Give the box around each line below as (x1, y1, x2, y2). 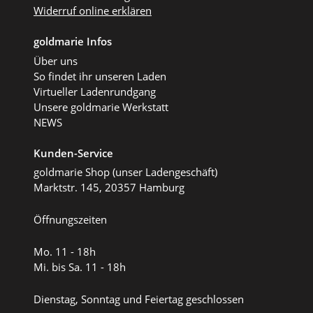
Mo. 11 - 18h (34, 245, 99, 259)
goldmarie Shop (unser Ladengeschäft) (34, 165, 217, 180)
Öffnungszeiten (34, 212, 107, 227)
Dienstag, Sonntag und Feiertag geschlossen (34, 292, 249, 307)
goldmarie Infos (34, 34, 112, 49)
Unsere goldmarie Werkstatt (34, 99, 168, 114)
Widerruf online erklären (34, 3, 152, 18)
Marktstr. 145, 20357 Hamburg (34, 180, 187, 195)
